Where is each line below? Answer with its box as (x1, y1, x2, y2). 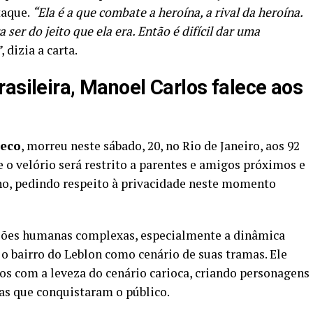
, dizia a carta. (1, 41, 78, 58)
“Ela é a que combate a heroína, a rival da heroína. (32, 3, 303, 20)
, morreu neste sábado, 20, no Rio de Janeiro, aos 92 (21, 137, 300, 154)
